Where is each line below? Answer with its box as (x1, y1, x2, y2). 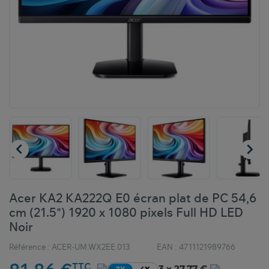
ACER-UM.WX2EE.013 (52, 244, 130, 252)
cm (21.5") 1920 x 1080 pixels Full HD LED (9, 207, 243, 220)
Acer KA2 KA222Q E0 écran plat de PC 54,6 (9, 193, 256, 205)
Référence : (9, 244, 49, 252)
